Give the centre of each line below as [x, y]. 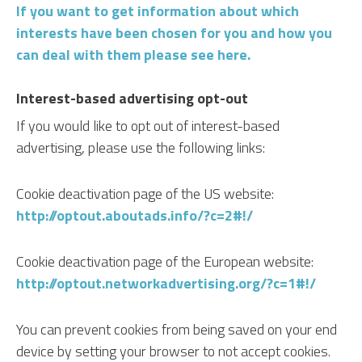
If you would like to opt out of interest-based [148, 126]
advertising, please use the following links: [141, 147]
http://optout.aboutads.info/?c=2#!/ [135, 215]
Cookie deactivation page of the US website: [145, 194]
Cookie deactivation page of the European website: [165, 261]
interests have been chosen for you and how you [174, 33]
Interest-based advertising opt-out [132, 98]
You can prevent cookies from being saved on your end [177, 329]
